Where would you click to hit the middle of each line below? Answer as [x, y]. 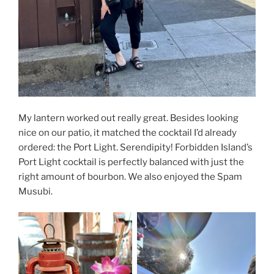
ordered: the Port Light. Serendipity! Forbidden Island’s [135, 147]
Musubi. [35, 191]
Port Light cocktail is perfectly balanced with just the [131, 162]
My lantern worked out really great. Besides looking [128, 118]
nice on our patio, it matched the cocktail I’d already [128, 132]
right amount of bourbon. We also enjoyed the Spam [130, 176]
